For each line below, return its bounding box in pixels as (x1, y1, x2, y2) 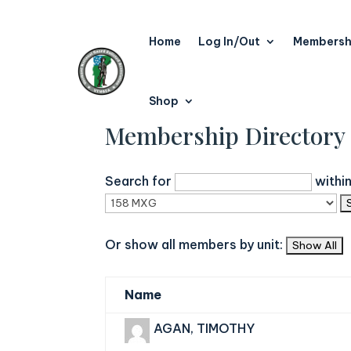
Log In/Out (198, 34, 261, 49)
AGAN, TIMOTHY (154, 320, 255, 336)
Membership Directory (105, 120, 346, 151)
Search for (105, 173, 175, 189)
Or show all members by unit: (105, 237, 287, 252)
